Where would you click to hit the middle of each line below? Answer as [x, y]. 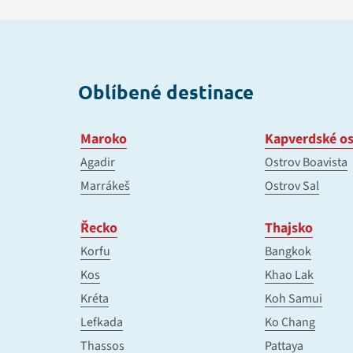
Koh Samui [294, 299]
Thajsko [289, 229]
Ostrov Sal [292, 186]
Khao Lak [289, 275]
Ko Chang [290, 323]
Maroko [104, 139]
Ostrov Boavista [306, 163]
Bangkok [288, 252]
